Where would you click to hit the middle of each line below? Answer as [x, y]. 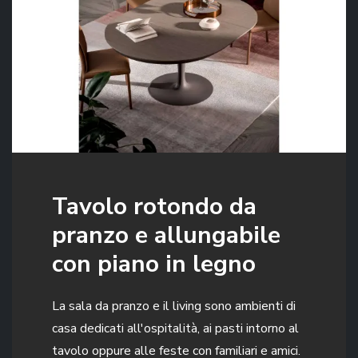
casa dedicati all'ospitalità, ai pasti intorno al [175, 328]
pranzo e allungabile [166, 235]
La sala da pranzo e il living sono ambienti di [174, 306]
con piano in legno [154, 264]
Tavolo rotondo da [154, 206]
